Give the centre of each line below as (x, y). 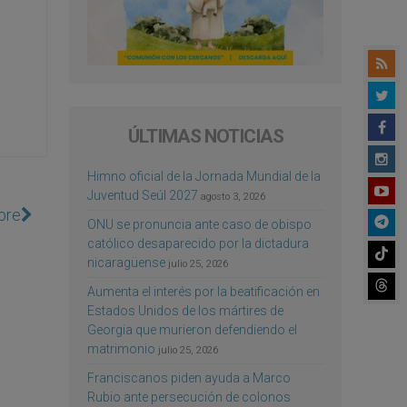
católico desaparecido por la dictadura (198, 243)
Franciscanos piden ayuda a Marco (189, 377)
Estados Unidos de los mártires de (185, 310)
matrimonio (121, 348)
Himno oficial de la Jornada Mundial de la (204, 176)
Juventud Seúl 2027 (143, 195)
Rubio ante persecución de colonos (189, 397)
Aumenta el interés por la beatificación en (203, 291)
